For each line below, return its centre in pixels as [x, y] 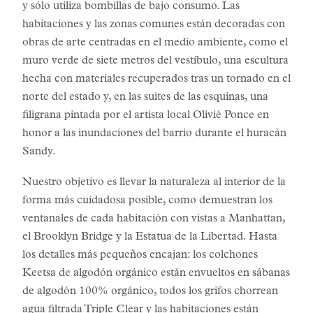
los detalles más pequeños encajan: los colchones [140, 256]
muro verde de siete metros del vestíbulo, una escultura [155, 61]
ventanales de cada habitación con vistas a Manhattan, [154, 219]
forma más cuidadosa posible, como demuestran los [147, 201]
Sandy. [39, 152]
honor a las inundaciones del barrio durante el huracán [154, 134]
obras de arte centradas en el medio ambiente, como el [155, 43]
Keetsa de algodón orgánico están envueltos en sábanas [156, 274]
